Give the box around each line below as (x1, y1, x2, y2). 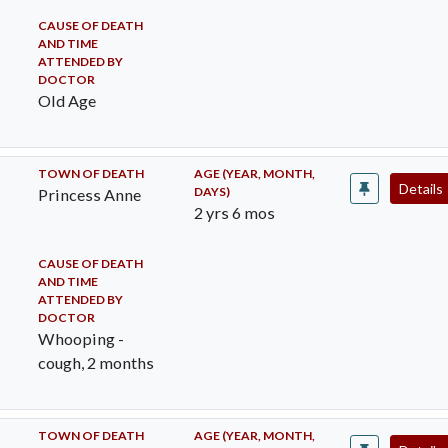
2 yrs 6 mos (193, 203, 275, 222)
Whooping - (37, 329, 124, 348)
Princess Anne (37, 185, 141, 204)
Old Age (37, 91, 96, 110)
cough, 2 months (37, 353, 154, 372)
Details (399, 180, 446, 197)
